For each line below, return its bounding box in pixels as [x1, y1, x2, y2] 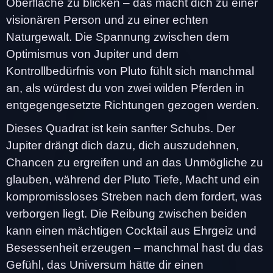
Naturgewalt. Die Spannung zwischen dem [6, 30, 229, 43]
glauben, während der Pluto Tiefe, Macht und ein [6, 172, 260, 186]
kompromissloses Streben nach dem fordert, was [6, 190, 262, 203]
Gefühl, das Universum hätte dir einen [6, 258, 204, 271]
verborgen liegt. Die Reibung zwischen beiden [6, 207, 247, 220]
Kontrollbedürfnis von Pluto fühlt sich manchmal [6, 64, 254, 77]
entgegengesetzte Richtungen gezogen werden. [6, 98, 259, 112]
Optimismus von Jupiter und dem [6, 47, 179, 60]
